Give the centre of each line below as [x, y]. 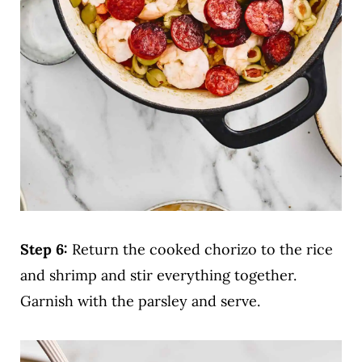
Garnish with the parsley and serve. [140, 301]
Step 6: [46, 250]
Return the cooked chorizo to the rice [202, 250]
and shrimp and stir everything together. [158, 276]
